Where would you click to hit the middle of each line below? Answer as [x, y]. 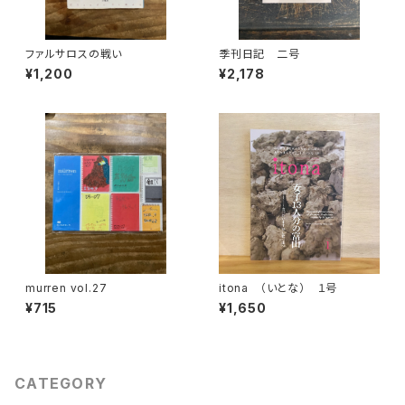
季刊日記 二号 [259, 54]
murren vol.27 [66, 288]
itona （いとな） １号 [278, 288]
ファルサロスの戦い [74, 54]
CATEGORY [61, 383]
